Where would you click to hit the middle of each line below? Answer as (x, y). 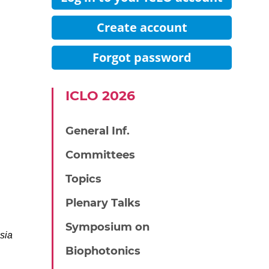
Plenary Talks (103, 203)
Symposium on (107, 227)
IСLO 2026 (100, 96)
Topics (83, 179)
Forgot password (142, 57)
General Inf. (98, 131)
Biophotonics (103, 251)
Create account (142, 27)
